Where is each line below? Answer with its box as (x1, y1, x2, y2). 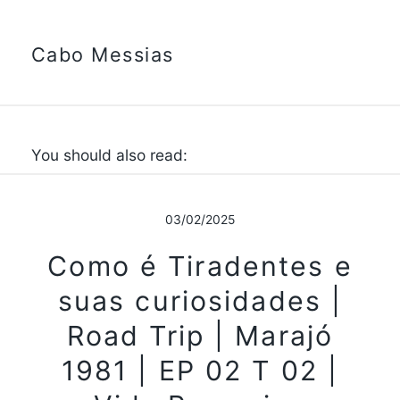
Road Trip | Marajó (66, 320, 334, 353)
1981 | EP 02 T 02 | (61, 354, 339, 387)
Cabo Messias (30, 43, 174, 67)
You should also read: (30, 145, 187, 164)
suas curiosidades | (57, 285, 343, 318)
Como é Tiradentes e (47, 250, 353, 283)
